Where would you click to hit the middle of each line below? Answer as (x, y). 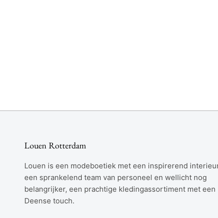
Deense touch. (49, 200)
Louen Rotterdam (55, 145)
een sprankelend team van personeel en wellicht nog (116, 177)
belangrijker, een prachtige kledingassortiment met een (120, 189)
